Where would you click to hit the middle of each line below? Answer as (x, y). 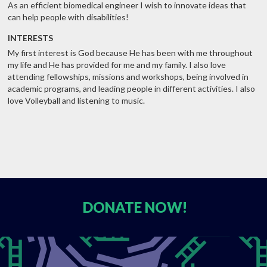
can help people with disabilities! (68, 17)
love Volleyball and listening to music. (76, 101)
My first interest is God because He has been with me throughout (130, 53)
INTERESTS (30, 38)
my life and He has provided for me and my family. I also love (117, 65)
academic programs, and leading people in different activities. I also (131, 89)
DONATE (114, 207)
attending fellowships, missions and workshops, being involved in (128, 77)
